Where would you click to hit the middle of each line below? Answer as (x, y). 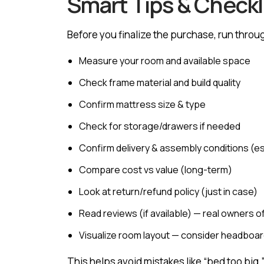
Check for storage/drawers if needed (160, 126)
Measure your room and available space (165, 61)
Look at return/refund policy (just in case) (168, 192)
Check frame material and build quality (160, 82)
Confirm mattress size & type (142, 104)
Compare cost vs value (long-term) (156, 170)
